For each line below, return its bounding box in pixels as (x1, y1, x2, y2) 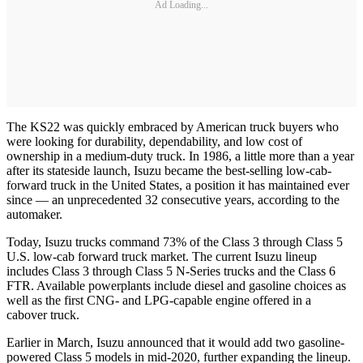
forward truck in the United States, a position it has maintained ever (6, 177, 349, 192)
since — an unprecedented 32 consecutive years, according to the (6, 192, 340, 207)
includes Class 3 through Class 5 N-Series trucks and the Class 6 (6, 263, 335, 278)
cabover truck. (6, 307, 79, 322)
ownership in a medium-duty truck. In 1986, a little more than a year (6, 148, 354, 163)
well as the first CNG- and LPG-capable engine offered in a (6, 293, 311, 307)
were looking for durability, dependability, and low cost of (6, 134, 302, 148)
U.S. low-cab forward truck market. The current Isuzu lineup (6, 249, 317, 263)
